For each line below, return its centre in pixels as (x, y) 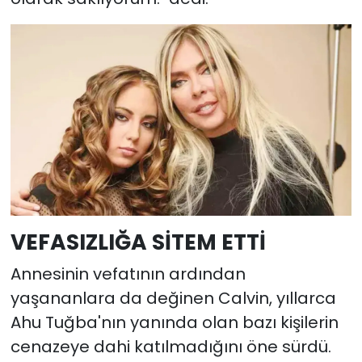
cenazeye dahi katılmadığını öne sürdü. (170, 346)
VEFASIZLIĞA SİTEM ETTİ (138, 242)
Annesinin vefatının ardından (128, 274)
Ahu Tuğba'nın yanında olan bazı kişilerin (174, 322)
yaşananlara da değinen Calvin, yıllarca (173, 298)
